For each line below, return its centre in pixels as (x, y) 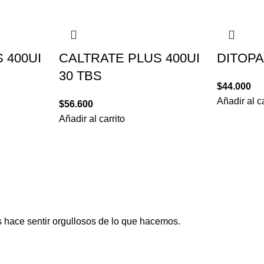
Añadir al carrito (92, 119)
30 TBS (80, 76)
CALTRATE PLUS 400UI (129, 58)
